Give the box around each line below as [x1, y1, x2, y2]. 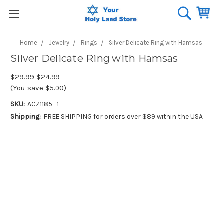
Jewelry [49, 39, 69, 46]
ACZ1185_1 [27, 99, 59, 108]
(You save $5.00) [10, 83, 66, 92]
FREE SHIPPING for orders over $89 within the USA [43, 112, 203, 121]
